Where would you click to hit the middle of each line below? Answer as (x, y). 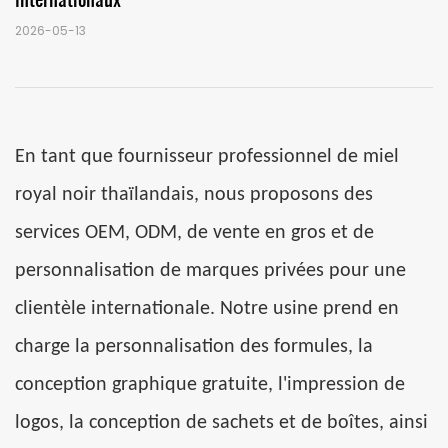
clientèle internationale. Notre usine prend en (207, 309)
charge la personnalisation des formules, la (194, 347)
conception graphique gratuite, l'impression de (210, 385)
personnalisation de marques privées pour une (210, 271)
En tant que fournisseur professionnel (173, 157)
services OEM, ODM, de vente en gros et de (194, 233)
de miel (368, 157)
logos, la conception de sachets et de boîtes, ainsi (221, 423)
